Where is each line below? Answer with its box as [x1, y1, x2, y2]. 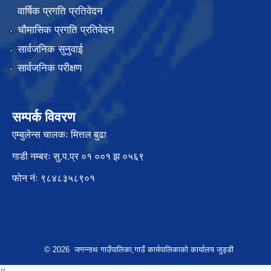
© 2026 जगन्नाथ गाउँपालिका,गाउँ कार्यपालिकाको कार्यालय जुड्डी [44, 244, 233, 254]
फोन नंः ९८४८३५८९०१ [12, 172, 95, 183]
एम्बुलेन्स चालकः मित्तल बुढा [12, 129, 106, 140]
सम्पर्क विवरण [12, 109, 75, 125]
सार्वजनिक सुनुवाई [17, 43, 83, 55]
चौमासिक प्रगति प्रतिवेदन [17, 24, 114, 36]
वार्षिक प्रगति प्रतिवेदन [17, 5, 103, 17]
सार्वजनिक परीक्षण [17, 62, 82, 74]
